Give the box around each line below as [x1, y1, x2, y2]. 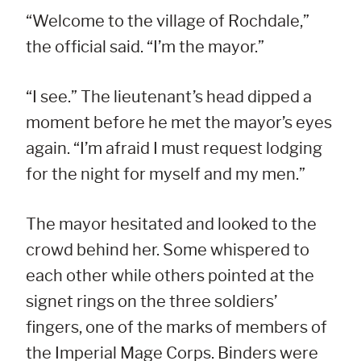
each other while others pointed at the [26, 266, 314, 286]
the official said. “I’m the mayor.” [26, 37, 264, 57]
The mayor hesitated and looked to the [26, 214, 317, 234]
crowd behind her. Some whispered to [26, 240, 309, 260]
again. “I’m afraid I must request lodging [26, 139, 322, 159]
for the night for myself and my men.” [26, 164, 305, 185]
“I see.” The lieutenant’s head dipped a [26, 87, 312, 107]
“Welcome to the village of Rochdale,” [26, 11, 309, 31]
